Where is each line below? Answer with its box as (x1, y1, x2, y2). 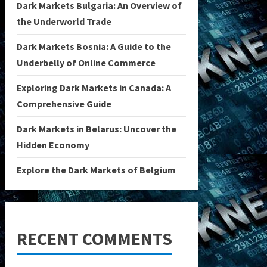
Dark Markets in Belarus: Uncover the (17, 123, 177, 135)
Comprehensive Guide (17, 98, 112, 110)
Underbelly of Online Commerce (17, 57, 156, 69)
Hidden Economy (17, 139, 90, 151)
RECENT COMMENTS (17, 227, 173, 250)
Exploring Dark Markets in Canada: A (17, 82, 172, 94)
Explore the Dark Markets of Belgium (17, 164, 176, 176)
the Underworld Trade (17, 15, 112, 27)
